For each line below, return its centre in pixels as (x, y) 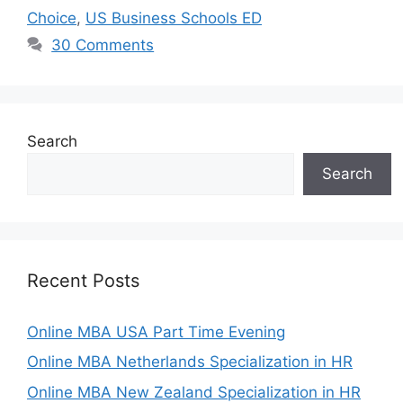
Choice (52, 18)
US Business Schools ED (174, 18)
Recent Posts (83, 280)
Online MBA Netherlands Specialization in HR (190, 362)
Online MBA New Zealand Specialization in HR (194, 392)
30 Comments (103, 45)
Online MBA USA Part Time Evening (156, 331)
